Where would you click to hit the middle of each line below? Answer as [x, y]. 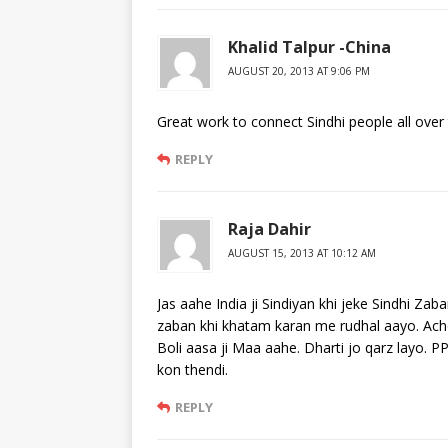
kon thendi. [192, 370]
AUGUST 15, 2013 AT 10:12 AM [302, 253]
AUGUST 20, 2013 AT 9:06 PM [299, 71]
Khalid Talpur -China [309, 47]
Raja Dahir [269, 229]
